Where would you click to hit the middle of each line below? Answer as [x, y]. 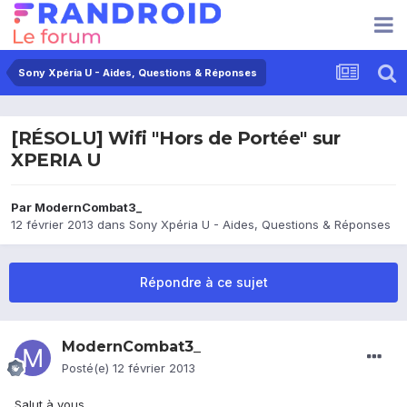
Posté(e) [87, 368]
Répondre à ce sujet [203, 283]
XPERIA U [56, 160]
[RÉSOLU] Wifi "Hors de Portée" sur [176, 139]
